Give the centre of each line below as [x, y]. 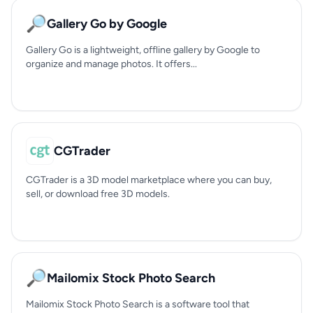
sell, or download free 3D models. [98, 194]
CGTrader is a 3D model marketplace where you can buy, [149, 180]
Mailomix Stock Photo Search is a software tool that [138, 304]
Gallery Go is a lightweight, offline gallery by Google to [143, 50]
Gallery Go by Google [107, 24]
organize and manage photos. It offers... [111, 64]
